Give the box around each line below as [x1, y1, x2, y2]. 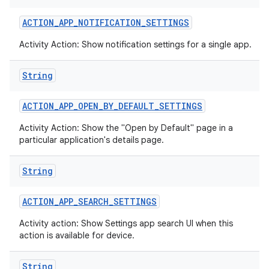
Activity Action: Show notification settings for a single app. [19, 39, 252, 50]
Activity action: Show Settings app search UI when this [19, 218, 233, 229]
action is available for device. [19, 230, 134, 241]
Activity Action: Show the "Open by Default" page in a [19, 122, 233, 133]
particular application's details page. [19, 134, 164, 145]
